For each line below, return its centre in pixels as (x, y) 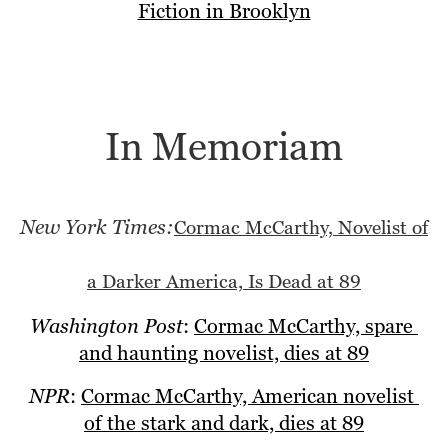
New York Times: (97, 228)
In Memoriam (224, 148)
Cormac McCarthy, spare (306, 327)
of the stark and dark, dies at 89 (224, 424)
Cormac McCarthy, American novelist (250, 397)
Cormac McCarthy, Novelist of (301, 229)
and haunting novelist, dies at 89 (224, 354)
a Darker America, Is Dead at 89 (224, 283)
